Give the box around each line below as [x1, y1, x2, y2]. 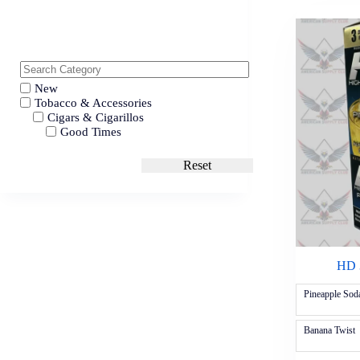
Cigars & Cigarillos [47, 111, 144, 125]
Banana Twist [303, 325, 355, 337]
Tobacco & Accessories [35, 96, 152, 110]
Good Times [60, 125, 121, 139]
